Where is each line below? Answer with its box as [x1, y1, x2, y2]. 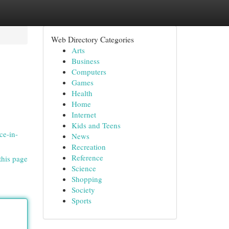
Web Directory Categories [51, 34, 134, 44]
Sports [71, 195, 91, 205]
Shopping [71, 174, 102, 184]
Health [71, 88, 93, 98]
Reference [71, 152, 103, 163]
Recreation [71, 142, 106, 152]
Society [71, 185, 95, 195]
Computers [71, 66, 106, 77]
